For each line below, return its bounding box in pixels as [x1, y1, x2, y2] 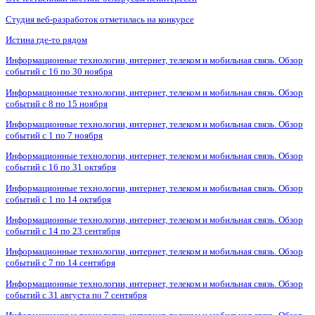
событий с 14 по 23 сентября [6, 225, 120, 236]
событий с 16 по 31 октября [6, 162, 116, 173]
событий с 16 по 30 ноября [6, 66, 112, 77]
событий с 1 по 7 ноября [6, 129, 103, 141]
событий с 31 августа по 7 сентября [6, 289, 147, 300]
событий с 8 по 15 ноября [6, 98, 108, 109]
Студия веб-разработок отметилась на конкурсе [6, 13, 194, 25]
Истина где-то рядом [6, 34, 87, 45]
